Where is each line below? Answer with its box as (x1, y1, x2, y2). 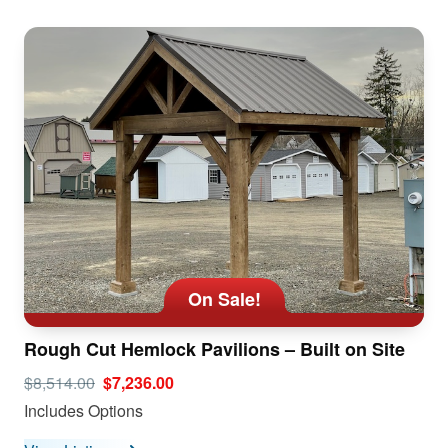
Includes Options (24, 398, 143, 422)
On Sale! (187, 286, 261, 313)
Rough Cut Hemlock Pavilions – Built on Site (24, 335, 405, 362)
